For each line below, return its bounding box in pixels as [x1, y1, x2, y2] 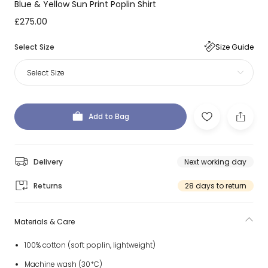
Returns [33, 180, 62, 191]
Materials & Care [14, 217, 75, 227]
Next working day [184, 156, 246, 167]
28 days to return [185, 180, 246, 191]
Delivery [33, 156, 63, 167]
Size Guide [215, 41, 254, 52]
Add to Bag [89, 111, 129, 121]
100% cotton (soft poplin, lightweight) [24, 240, 156, 250]
